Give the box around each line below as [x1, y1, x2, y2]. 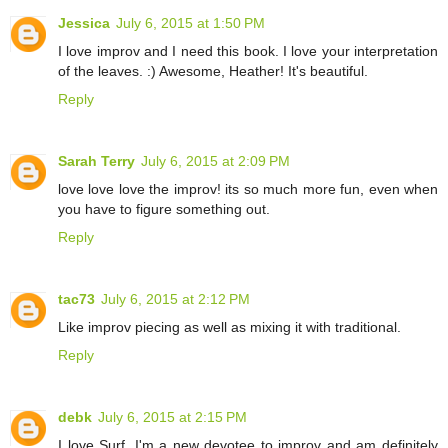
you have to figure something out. [58, 200, 270, 217]
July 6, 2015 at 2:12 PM [101, 290, 250, 307]
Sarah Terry [58, 152, 135, 169]
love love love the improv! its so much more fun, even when [58, 180, 438, 197]
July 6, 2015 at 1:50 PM [116, 14, 265, 31]
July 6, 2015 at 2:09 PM [141, 152, 290, 169]
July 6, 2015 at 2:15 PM [98, 408, 247, 425]
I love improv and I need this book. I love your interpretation [58, 42, 438, 59]
